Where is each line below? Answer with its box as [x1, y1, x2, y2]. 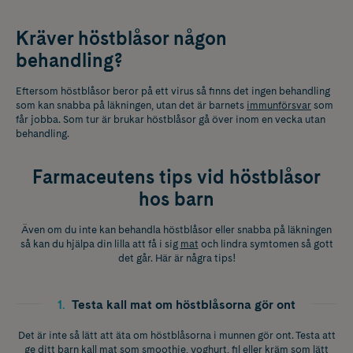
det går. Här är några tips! [117, 251, 236, 264]
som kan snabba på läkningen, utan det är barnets [16, 98, 247, 111]
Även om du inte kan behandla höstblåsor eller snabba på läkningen [21, 223, 332, 236]
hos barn [139, 187, 214, 210]
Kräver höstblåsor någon [16, 26, 227, 50]
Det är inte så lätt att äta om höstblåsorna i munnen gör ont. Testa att [17, 329, 336, 341]
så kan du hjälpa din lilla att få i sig [20, 237, 180, 250]
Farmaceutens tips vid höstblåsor [32, 165, 321, 188]
